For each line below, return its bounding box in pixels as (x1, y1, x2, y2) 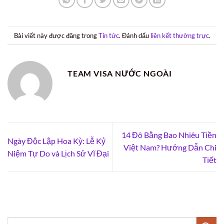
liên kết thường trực (150, 31, 209, 39)
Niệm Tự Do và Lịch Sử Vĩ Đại (7, 148, 109, 158)
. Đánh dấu (118, 31, 150, 39)
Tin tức (98, 31, 119, 39)
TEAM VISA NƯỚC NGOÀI (67, 68, 172, 78)
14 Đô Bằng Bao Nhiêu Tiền (121, 129, 216, 139)
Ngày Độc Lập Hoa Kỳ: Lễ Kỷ (7, 136, 105, 146)
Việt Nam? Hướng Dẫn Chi (123, 142, 216, 152)
